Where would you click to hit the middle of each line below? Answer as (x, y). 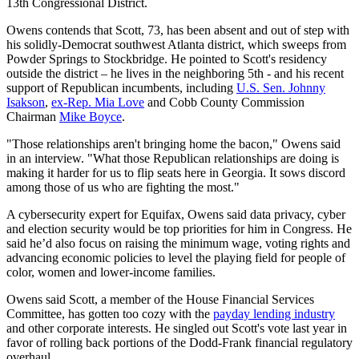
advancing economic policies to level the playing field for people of (176, 257)
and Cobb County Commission (224, 102)
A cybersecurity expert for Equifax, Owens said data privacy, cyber (176, 214)
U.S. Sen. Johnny (281, 87)
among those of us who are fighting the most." (123, 187)
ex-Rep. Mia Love (98, 102)
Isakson (26, 102)
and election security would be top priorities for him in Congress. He (179, 228)
